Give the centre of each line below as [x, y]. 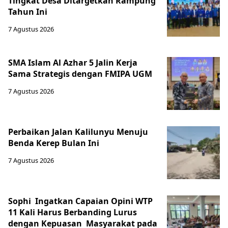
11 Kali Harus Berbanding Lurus [73, 212]
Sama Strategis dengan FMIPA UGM [80, 74]
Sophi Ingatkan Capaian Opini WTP [80, 201]
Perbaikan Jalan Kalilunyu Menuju [78, 132]
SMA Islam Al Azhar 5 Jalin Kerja [73, 62]
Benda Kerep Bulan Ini [54, 143]
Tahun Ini [28, 11]
